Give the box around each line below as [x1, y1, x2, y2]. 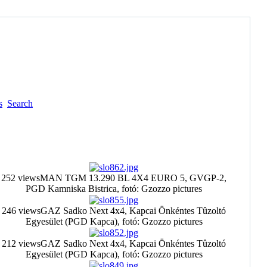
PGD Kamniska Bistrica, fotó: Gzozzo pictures [26, 184, 202, 194]
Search [7, 98, 33, 108]
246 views [2, 206, 41, 216]
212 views [2, 238, 41, 249]
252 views [1, 173, 40, 183]
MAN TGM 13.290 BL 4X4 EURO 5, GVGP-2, [40, 173, 226, 183]
